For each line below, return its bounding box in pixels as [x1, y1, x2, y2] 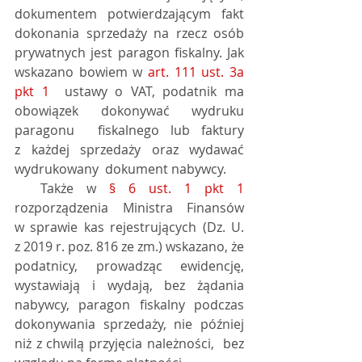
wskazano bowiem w [15, 63, 148, 81]
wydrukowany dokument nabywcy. [15, 160, 226, 178]
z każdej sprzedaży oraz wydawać [15, 141, 244, 158]
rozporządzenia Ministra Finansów [15, 199, 244, 217]
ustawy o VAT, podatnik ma [48, 82, 245, 100]
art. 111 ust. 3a [148, 63, 244, 81]
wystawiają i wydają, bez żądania [15, 276, 244, 294]
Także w [40, 179, 109, 197]
